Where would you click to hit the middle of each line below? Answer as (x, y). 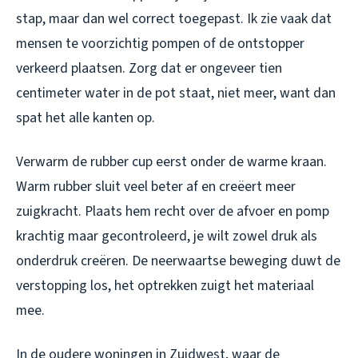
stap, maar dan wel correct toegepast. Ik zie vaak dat (174, 19)
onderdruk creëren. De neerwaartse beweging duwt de (178, 261)
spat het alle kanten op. (86, 118)
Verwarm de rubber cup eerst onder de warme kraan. (171, 162)
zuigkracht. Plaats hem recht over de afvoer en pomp (173, 212)
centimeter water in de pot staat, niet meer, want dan (176, 93)
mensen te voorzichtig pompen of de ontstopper (160, 44)
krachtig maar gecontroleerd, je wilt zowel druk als (167, 237)
